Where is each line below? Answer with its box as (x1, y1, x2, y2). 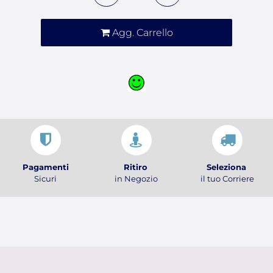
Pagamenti (22, 161, 69, 172)
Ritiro (123, 161, 147, 172)
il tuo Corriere (200, 173, 255, 183)
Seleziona (206, 161, 249, 172)
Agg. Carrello (112, 27, 173, 38)
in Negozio (115, 173, 158, 183)
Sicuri (34, 173, 57, 183)
